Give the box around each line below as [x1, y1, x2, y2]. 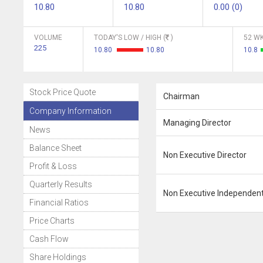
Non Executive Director [163, 150, 247, 160]
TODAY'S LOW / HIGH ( [94, 33, 166, 42]
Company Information [29, 106, 112, 116]
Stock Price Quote [29, 87, 96, 97]
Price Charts [29, 216, 75, 225]
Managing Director [163, 118, 231, 127]
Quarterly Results [29, 180, 92, 189]
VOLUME [34, 33, 62, 42]
